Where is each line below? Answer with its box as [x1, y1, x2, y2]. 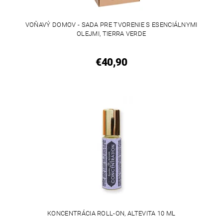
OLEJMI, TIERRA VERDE [77, 30, 146, 37]
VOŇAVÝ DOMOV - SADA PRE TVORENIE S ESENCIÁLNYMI [25, 21, 198, 28]
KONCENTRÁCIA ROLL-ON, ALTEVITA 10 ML [47, 210, 176, 218]
